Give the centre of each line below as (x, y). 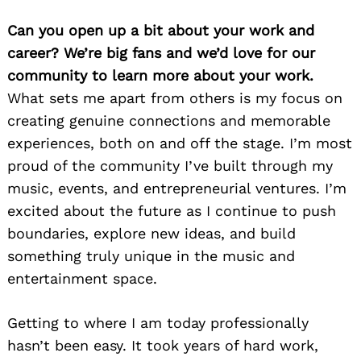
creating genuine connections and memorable (169, 120)
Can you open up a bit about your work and (161, 30)
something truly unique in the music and (151, 255)
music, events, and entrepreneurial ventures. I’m (177, 188)
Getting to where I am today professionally (158, 322)
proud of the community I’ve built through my (170, 165)
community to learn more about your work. (160, 75)
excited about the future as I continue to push (172, 210)
